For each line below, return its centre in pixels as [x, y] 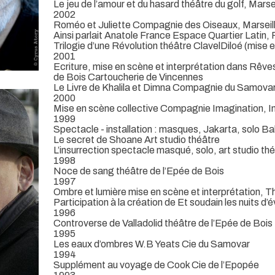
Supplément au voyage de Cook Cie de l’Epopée [156, 265]
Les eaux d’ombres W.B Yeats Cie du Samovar [152, 244]
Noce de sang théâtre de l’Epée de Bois [139, 171]
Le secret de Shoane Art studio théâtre [137, 139]
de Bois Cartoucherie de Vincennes [128, 77]
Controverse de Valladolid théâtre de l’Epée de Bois [163, 223]
